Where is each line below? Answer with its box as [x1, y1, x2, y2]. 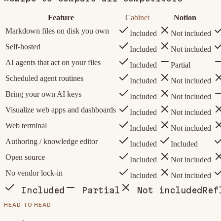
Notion [174, 13, 196, 22]
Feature [47, 13, 74, 22]
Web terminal [5, 121, 47, 130]
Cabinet [125, 13, 149, 22]
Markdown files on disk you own [5, 27, 109, 36]
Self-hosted [5, 42, 40, 51]
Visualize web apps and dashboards [5, 106, 116, 114]
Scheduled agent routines [5, 74, 83, 83]
